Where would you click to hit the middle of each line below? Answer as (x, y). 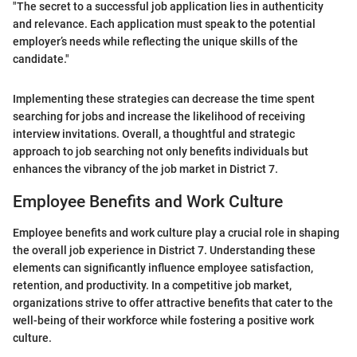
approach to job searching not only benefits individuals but (161, 152)
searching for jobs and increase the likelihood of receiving (159, 117)
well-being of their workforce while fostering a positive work (163, 320)
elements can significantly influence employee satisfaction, (163, 267)
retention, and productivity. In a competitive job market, (152, 285)
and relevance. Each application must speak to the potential (164, 24)
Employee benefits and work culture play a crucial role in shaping (176, 232)
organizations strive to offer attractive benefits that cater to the (173, 302)
